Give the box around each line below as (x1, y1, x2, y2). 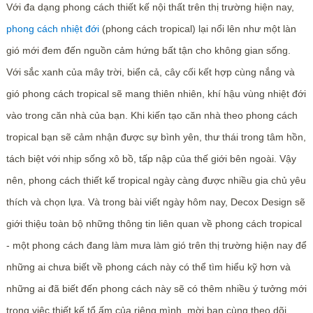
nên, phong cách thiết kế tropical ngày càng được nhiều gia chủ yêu (6, 175, 306, 186)
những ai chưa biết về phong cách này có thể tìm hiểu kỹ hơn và (6, 261, 291, 272)
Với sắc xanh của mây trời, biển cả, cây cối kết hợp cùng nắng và (6, 66, 295, 78)
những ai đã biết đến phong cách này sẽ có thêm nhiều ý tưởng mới (6, 283, 307, 294)
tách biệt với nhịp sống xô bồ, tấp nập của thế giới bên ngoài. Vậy (6, 153, 296, 164)
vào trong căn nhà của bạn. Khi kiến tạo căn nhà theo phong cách (6, 110, 298, 121)
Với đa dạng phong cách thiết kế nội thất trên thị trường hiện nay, (6, 1, 294, 13)
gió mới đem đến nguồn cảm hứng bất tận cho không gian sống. (6, 45, 291, 56)
